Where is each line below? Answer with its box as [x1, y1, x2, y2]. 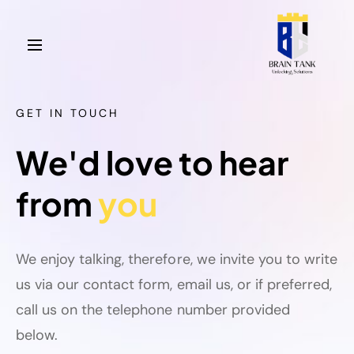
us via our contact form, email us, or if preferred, [16, 275, 333, 294]
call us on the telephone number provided [16, 300, 290, 319]
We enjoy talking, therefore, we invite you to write [16, 250, 338, 269]
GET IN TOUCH [16, 106, 119, 120]
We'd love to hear [16, 141, 288, 183]
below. [16, 326, 62, 345]
